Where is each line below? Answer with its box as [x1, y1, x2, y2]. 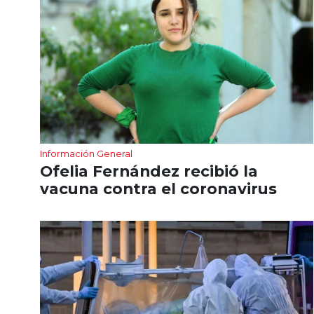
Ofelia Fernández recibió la [40, 161, 258, 180]
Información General [40, 147, 132, 159]
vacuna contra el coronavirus [40, 179, 277, 198]
